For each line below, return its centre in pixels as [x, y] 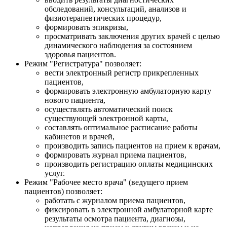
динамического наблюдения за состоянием [118, 45]
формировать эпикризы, [86, 27]
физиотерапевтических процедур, [103, 18]
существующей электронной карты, [106, 118]
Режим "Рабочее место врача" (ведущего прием [106, 182]
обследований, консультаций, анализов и [116, 9]
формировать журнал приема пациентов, [116, 155]
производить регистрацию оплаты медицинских [129, 164]
